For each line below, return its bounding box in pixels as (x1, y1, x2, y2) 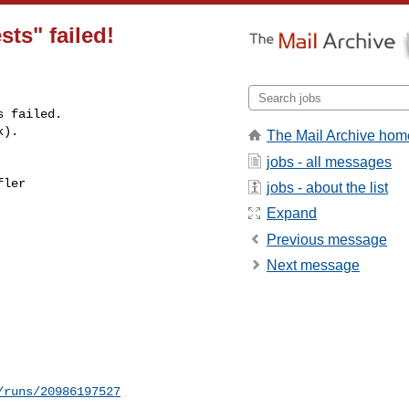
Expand (267, 205, 317, 222)
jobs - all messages (267, 153, 392, 170)
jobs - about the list (267, 179, 388, 195)
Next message (267, 257, 360, 274)
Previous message (267, 231, 387, 247)
